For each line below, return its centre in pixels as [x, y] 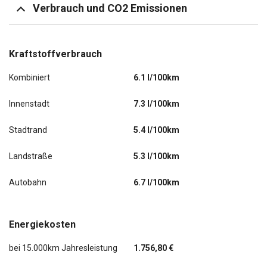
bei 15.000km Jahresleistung [63, 248]
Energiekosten [42, 225]
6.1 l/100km [156, 78]
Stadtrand [28, 130]
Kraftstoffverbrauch [55, 54]
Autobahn [28, 183]
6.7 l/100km [156, 183]
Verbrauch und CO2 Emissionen [110, 8]
